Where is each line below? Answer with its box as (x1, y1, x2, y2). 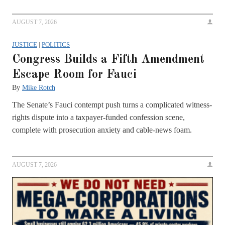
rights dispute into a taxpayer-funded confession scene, (12, 113, 185, 122)
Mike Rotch (22, 83, 55, 91)
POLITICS (42, 40, 70, 48)
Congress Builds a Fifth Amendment (12, 53, 204, 66)
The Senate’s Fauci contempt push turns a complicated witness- (12, 100, 212, 109)
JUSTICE (12, 40, 37, 48)
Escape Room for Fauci (12, 68, 137, 81)
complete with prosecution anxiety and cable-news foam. (12, 125, 192, 134)
